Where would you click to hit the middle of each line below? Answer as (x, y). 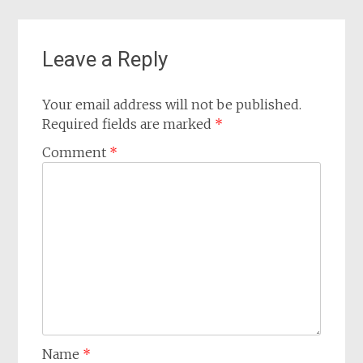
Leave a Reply (105, 59)
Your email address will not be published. (172, 105)
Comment (76, 152)
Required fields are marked (129, 124)
